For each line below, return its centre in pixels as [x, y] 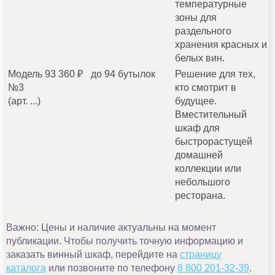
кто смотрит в [206, 87]
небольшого [203, 182]
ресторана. [200, 195]
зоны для [196, 17]
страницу [201, 254]
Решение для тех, [215, 74]
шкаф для [197, 128]
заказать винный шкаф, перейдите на [93, 254]
